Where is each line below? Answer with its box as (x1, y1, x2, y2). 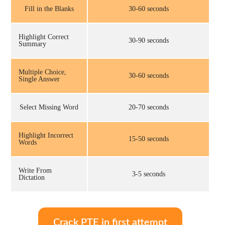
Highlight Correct (19, 33, 69, 41)
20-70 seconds (128, 103, 169, 111)
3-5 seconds (132, 170, 165, 178)
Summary (19, 40, 46, 48)
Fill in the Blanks (24, 5, 74, 13)
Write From (19, 166, 52, 174)
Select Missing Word (20, 103, 78, 111)
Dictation (19, 173, 45, 181)
